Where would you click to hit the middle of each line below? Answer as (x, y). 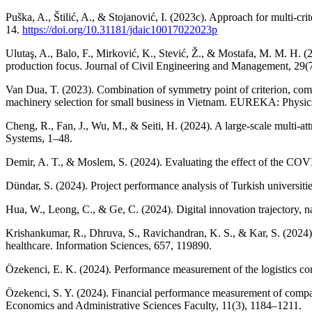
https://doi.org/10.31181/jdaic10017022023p (120, 29)
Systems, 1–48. (39, 138)
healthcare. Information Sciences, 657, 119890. (109, 245)
